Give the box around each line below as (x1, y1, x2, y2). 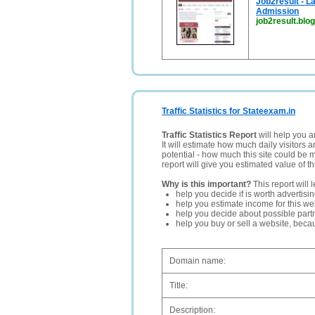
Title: (169, 281, 188, 290)
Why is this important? (162, 179, 251, 189)
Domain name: (169, 256, 226, 266)
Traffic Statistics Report (162, 130, 257, 140)
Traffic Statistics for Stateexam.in (162, 106, 295, 116)
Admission (256, 6, 299, 16)
